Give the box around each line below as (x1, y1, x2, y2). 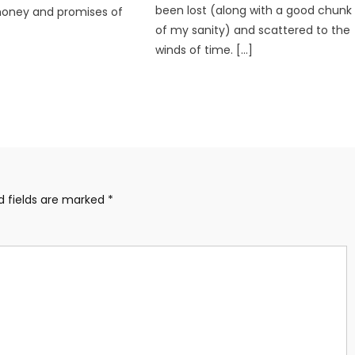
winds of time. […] (155, 41, 254, 58)
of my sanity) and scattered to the (155, 21, 351, 38)
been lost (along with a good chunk (155, 2, 353, 18)
